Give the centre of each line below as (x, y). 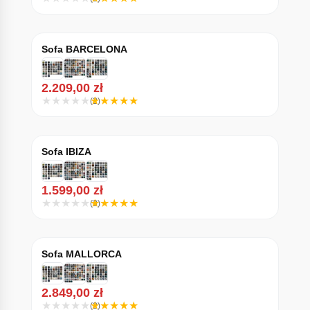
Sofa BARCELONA (84, 49)
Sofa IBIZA (66, 152)
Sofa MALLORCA (81, 254)
